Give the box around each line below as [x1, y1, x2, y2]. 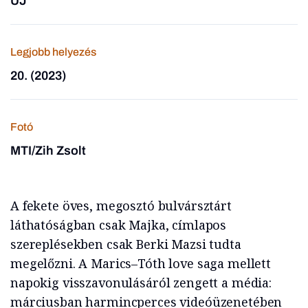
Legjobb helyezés [10, 46, 96, 58]
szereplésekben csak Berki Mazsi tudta [10, 236, 241, 252]
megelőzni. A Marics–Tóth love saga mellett [10, 255, 271, 272]
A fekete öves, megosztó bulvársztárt [10, 197, 232, 214]
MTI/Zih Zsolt [10, 144, 86, 157]
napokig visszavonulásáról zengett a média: [10, 274, 272, 291]
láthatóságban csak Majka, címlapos [10, 217, 227, 233]
